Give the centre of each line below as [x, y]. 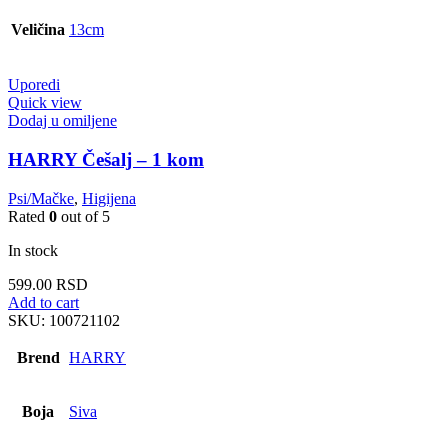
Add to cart [43, 302]
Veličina [38, 30]
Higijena [109, 198]
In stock [33, 250]
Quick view [45, 103]
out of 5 [83, 216]
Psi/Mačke [41, 198]
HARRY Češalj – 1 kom [106, 159]
